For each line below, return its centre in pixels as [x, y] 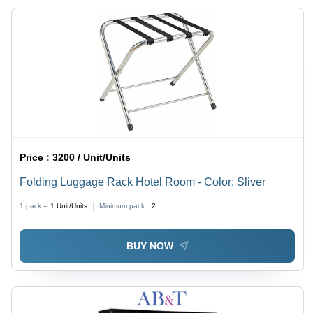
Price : [36, 158]
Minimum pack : [124, 206]
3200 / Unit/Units [92, 158]
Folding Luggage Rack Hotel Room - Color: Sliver [143, 182]
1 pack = [34, 206]
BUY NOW [150, 246]
